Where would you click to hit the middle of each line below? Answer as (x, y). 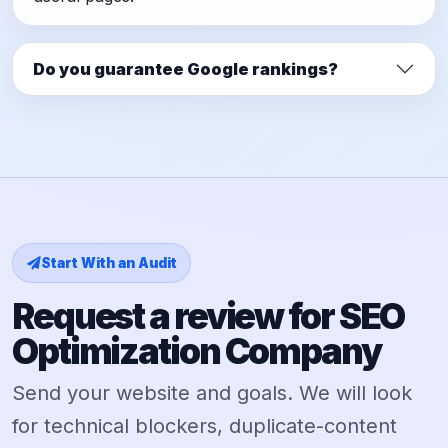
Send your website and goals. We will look (212, 393)
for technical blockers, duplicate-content (204, 426)
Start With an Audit (108, 263)
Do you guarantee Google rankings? (185, 68)
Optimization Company (196, 351)
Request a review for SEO (208, 316)
